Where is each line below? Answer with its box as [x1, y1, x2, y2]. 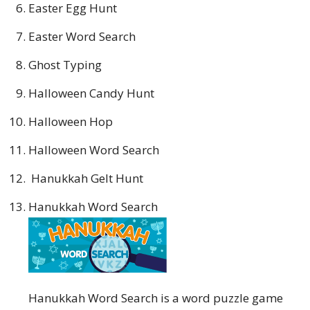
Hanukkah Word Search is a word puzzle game [28, 289, 283, 306]
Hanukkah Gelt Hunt [28, 170, 143, 186]
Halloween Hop [28, 113, 113, 129]
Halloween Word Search [28, 141, 159, 158]
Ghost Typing [28, 56, 102, 73]
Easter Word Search [28, 28, 136, 44]
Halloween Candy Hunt [28, 84, 154, 101]
